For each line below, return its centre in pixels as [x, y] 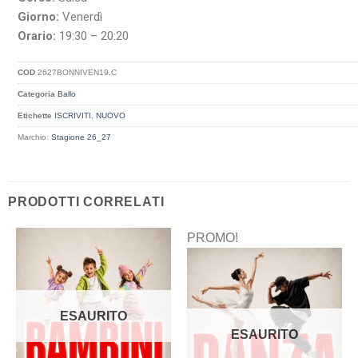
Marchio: [35, 137]
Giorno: [39, 17]
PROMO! [212, 238]
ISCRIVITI [73, 115]
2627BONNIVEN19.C [78, 72]
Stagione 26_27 [82, 137]
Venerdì [81, 17]
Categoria [37, 93]
